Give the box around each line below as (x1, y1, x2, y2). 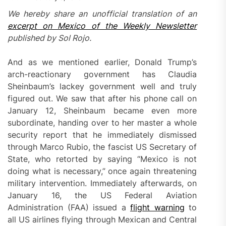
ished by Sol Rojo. (24, 32, 91, 43)
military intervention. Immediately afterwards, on (8, 178, 197, 188)
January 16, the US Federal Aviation (8, 190, 197, 200)
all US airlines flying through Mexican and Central (8, 214, 197, 224)
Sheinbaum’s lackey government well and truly (8, 81, 197, 91)
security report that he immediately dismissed (8, 129, 197, 140)
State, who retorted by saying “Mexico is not (8, 153, 197, 164)
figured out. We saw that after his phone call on (8, 93, 197, 103)
